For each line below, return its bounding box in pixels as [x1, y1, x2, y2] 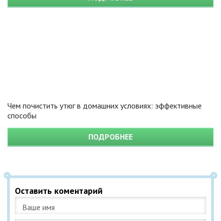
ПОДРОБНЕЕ [88, 131, 133, 142]
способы [7, 110, 37, 120]
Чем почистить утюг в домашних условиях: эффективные [7, 100, 202, 110]
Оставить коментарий [15, 184, 103, 196]
